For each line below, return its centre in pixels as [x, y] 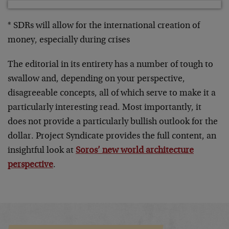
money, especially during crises [69, 40]
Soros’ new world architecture [135, 151]
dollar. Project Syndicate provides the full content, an [112, 136]
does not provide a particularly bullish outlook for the [113, 122]
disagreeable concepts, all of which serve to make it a [112, 94]
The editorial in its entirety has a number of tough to [110, 65]
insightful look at [42, 151]
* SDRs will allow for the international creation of [104, 26]
